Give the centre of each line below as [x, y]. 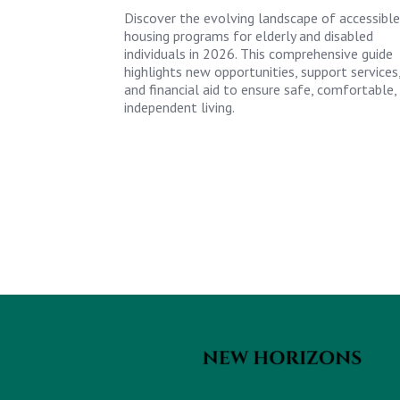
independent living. [179, 107]
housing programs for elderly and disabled [248, 35]
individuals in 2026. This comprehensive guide [258, 53]
